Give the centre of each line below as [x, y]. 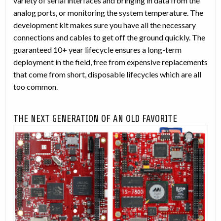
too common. [36, 87]
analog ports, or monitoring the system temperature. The [108, 13]
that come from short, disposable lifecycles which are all [107, 74]
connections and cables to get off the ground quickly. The [109, 37]
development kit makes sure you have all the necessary [105, 25]
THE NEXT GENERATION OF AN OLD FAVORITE [95, 119]
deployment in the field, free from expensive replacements [110, 62]
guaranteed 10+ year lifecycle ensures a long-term [97, 50]
